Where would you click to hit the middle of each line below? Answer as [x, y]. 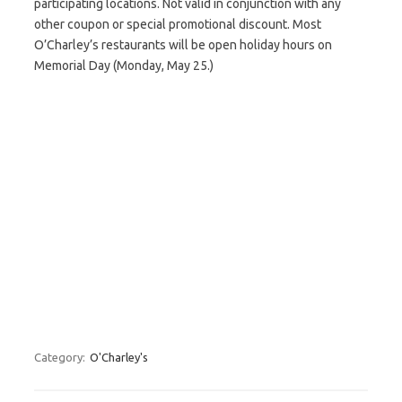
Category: [61, 357]
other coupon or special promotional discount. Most [178, 24]
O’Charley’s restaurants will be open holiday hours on [183, 45]
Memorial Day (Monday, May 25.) [124, 66]
